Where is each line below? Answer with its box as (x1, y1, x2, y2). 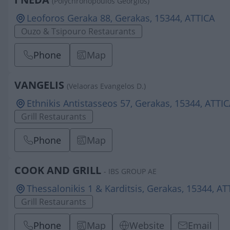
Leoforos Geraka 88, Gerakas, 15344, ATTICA (27, 12, 215, 24)
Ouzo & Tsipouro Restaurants (21, 26, 136, 37)
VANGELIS (14, 78, 64, 92)
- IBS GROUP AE (104, 166, 157, 176)
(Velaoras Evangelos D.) (67, 81, 146, 91)
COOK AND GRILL (14, 163, 101, 177)
